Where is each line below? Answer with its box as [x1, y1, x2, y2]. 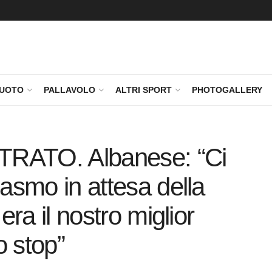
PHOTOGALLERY [192, 85, 262, 95]
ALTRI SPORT [115, 85, 172, 95]
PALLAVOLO [44, 85, 95, 95]
